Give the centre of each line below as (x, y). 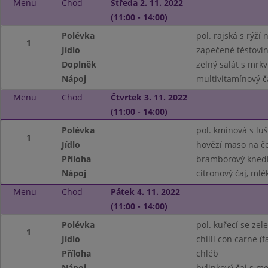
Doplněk (79, 64)
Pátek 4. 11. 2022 (145, 192)
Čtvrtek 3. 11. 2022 (149, 97)
